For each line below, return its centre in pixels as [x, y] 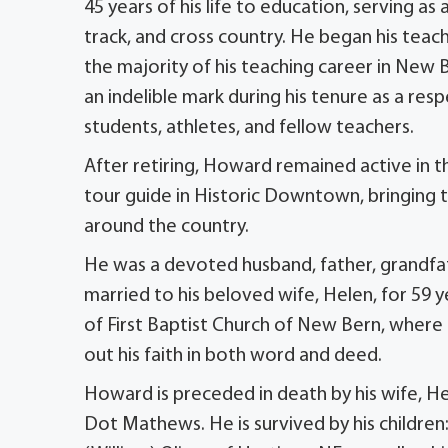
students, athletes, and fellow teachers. [253, 127]
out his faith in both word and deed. [233, 355]
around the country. [166, 226]
